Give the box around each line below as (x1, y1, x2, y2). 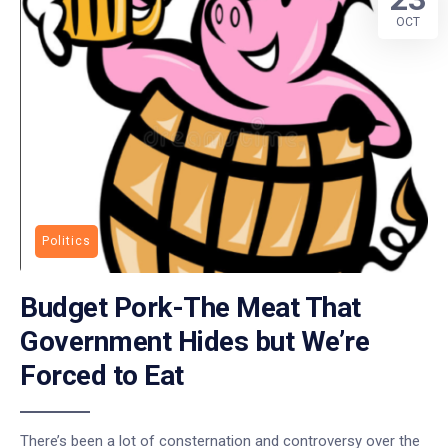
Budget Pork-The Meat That (20, 290, 361, 324)
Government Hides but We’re (20, 324, 369, 358)
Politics (42, 233, 91, 248)
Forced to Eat (20, 358, 184, 392)
